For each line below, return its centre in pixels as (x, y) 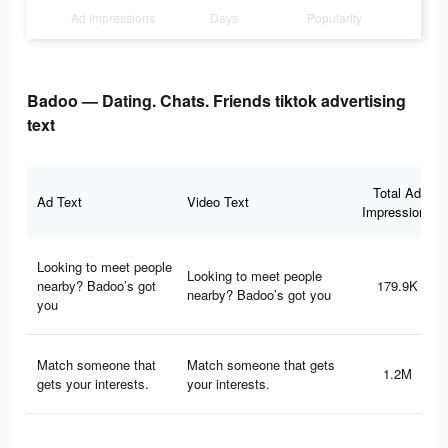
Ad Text (59, 202)
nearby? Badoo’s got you (259, 295)
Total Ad (397, 193)
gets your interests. (93, 384)
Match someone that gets (261, 365)
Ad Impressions (113, 18)
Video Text (218, 202)
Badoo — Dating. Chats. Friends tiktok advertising (216, 101)
